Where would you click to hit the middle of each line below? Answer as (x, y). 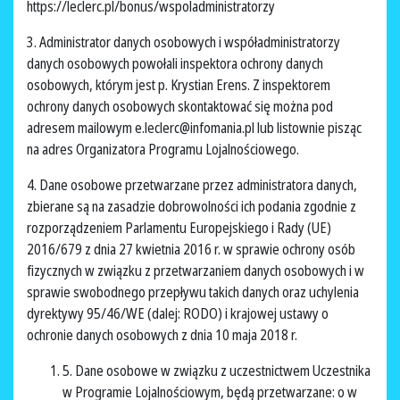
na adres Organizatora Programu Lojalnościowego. (164, 150)
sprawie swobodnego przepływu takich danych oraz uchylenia (193, 292)
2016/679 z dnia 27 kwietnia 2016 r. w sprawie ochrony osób (191, 250)
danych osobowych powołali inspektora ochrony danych (175, 64)
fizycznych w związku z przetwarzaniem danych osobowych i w (196, 271)
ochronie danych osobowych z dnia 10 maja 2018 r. (163, 335)
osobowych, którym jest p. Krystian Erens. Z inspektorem (179, 85)
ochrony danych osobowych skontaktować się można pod (180, 107)
